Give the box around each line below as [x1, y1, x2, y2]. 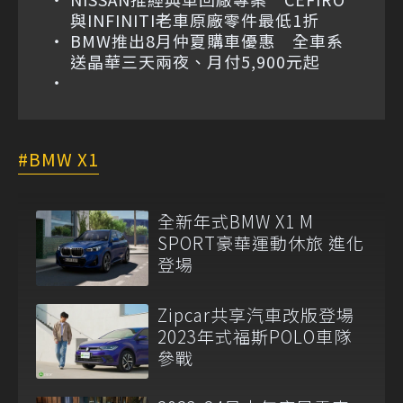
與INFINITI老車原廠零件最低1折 [70, 8, 319, 32]
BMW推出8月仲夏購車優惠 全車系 [70, 29, 344, 53]
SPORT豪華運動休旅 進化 [157, 230, 364, 255]
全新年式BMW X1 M [157, 209, 314, 234]
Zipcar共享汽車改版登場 [157, 301, 354, 327]
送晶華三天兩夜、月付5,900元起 [70, 49, 320, 74]
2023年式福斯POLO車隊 [157, 323, 352, 348]
